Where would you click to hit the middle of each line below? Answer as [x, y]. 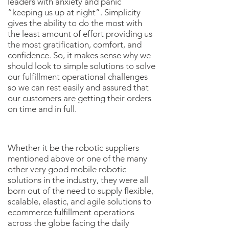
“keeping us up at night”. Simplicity [74, 13]
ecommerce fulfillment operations [71, 212]
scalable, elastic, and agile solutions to [79, 202]
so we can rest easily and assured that [78, 88]
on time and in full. [42, 109]
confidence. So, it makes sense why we [79, 55]
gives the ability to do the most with [75, 23]
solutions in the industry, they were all [78, 180]
